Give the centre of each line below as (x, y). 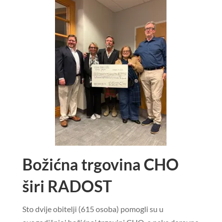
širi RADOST (67, 186)
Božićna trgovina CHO (100, 165)
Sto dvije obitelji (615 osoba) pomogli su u (93, 209)
